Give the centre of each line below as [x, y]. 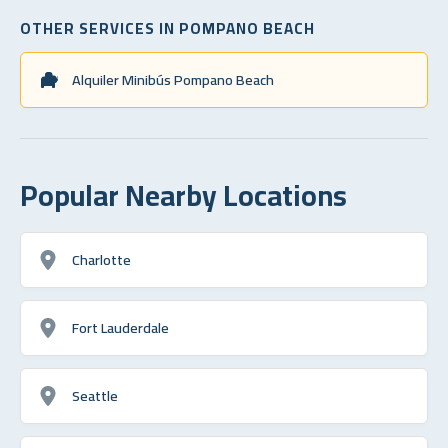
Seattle [95, 395]
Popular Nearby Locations [183, 194]
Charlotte [101, 259]
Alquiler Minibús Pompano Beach [173, 79]
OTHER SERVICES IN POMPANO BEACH [167, 28]
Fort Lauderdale [120, 327]
